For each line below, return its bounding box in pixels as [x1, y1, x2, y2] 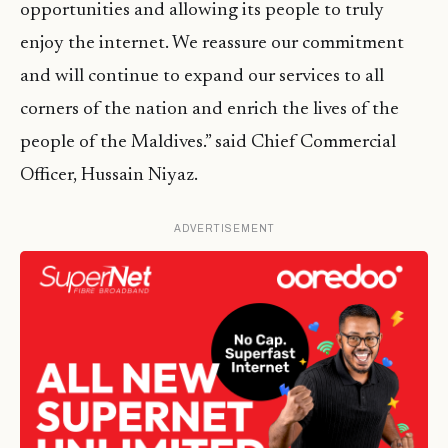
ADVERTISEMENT [173, 223, 275, 235]
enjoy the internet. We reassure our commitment [20, 34, 404, 54]
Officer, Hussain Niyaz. [20, 166, 198, 186]
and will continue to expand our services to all [20, 67, 384, 87]
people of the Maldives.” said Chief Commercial [20, 133, 396, 153]
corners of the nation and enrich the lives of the [20, 100, 399, 120]
